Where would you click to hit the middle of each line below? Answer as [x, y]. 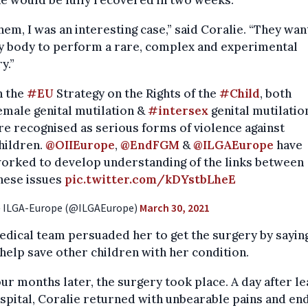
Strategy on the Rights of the [136, 94]
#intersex [178, 111]
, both [276, 94]
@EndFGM [150, 145]
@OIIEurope [80, 145]
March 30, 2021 [175, 208]
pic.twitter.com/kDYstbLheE [150, 180]
